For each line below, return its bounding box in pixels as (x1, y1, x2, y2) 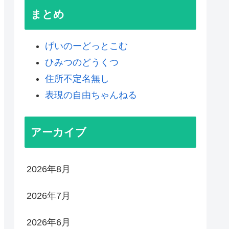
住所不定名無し (45, 74, 109, 84)
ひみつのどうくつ (45, 57, 119, 68)
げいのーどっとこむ (45, 41, 128, 52)
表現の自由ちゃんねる (45, 90, 137, 101)
